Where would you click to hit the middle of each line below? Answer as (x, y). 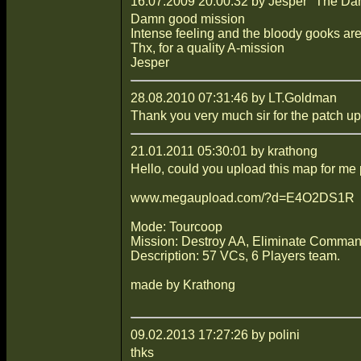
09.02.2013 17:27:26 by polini (215, 334)
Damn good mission (187, 19)
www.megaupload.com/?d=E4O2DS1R (242, 197)
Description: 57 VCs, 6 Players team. (235, 255)
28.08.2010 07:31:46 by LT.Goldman (233, 98)
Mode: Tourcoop (176, 226)
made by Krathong (183, 284)
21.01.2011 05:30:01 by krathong (224, 151)
